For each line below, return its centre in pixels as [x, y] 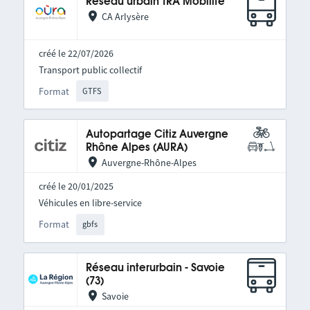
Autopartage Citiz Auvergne [157, 135]
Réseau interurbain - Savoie [155, 268]
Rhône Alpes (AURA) [136, 148]
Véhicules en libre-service [90, 203]
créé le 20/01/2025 [76, 186]
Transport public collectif [90, 70]
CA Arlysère [125, 17]
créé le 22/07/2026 [76, 53]
